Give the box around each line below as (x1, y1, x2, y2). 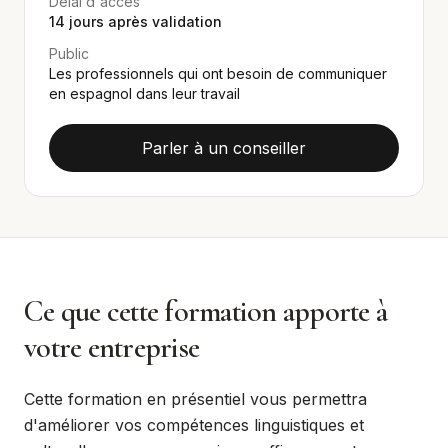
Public (49, 45, 89, 62)
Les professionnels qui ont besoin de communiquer (49, 65, 387, 82)
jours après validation (65, 13, 222, 30)
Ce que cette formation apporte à (24, 293, 387, 330)
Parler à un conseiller (142, 138, 306, 158)
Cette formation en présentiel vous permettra (24, 389, 367, 409)
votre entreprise (24, 329, 199, 366)
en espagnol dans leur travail (49, 85, 240, 102)
